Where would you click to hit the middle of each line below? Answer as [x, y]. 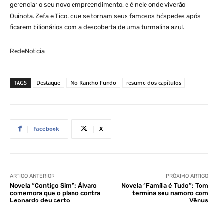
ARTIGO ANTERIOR [32, 176]
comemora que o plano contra [55, 193]
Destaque [48, 82]
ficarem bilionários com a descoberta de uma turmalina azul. [97, 27]
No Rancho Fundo [93, 82]
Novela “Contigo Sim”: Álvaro [53, 185]
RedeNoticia [27, 51]
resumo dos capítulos [154, 82]
